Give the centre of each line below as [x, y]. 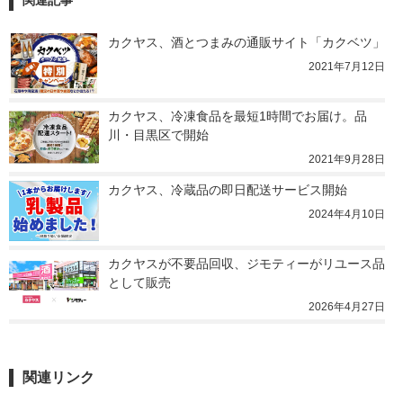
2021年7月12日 [347, 67]
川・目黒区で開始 [158, 135]
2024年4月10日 [347, 215]
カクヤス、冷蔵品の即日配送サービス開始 [228, 190]
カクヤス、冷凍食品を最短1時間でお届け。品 [237, 116]
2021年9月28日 [347, 160]
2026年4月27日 [347, 307]
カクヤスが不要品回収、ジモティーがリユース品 [246, 264]
